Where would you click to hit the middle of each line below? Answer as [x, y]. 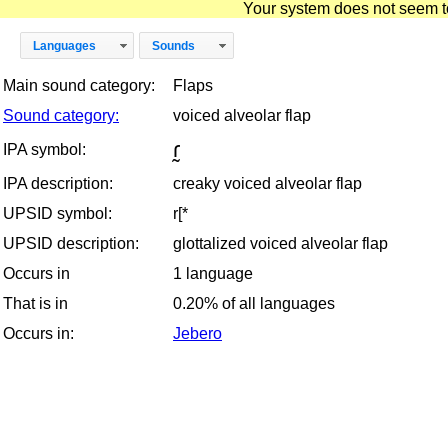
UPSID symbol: [57, 213]
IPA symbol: [44, 149]
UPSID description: [71, 243]
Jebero [197, 333]
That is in [35, 303]
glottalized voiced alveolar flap [280, 243]
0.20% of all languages [254, 303]
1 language [213, 273]
